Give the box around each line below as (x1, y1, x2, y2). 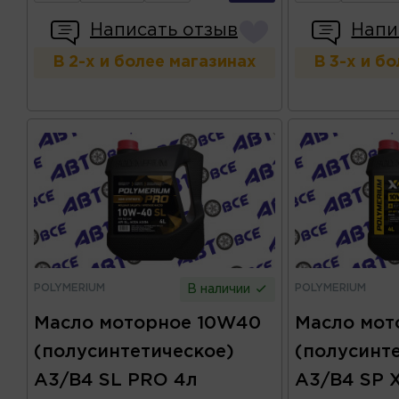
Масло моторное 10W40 (34, 315, 261, 332)
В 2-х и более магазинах (52, 55, 256, 70)
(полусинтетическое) (34, 344, 234, 361)
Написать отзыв (90, 22, 238, 39)
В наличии (186, 284, 254, 296)
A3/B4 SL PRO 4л (34, 372, 198, 389)
